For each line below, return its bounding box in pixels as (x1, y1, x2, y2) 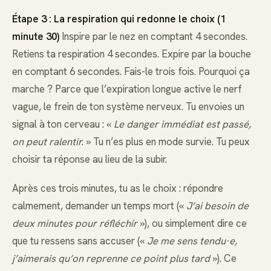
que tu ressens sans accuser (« (12, 233, 147, 247)
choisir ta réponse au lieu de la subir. (12, 152, 167, 166)
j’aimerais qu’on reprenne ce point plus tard (12, 251, 210, 265)
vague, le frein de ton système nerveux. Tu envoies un (12, 99, 244, 113)
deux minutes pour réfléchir (12, 216, 137, 230)
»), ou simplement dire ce (137, 216, 247, 230)
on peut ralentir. (12, 134, 83, 148)
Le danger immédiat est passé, (114, 117, 251, 131)
